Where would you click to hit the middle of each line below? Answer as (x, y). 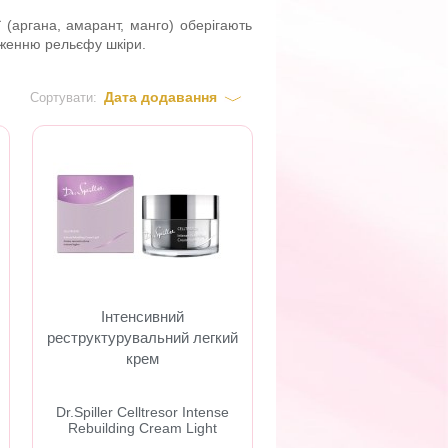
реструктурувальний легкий (143, 337)
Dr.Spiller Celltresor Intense (143, 412)
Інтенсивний (143, 316)
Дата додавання (160, 97)
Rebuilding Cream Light (143, 428)
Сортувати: (63, 97)
